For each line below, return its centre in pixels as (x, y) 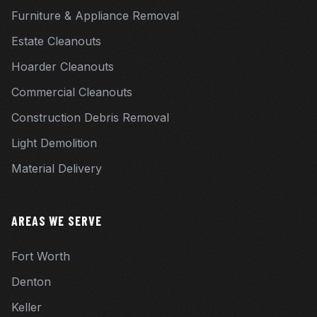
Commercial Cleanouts (72, 92)
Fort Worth (41, 256)
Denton (31, 282)
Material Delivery (57, 168)
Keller (27, 307)
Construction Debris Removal (90, 117)
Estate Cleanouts (56, 41)
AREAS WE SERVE (57, 221)
